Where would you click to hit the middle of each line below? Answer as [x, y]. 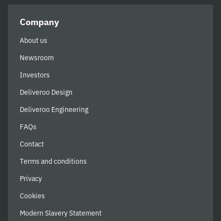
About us [34, 41]
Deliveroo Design [46, 92]
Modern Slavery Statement [61, 213]
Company [39, 22]
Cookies [32, 196]
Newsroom [37, 58]
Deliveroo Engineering [54, 110]
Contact [32, 144]
